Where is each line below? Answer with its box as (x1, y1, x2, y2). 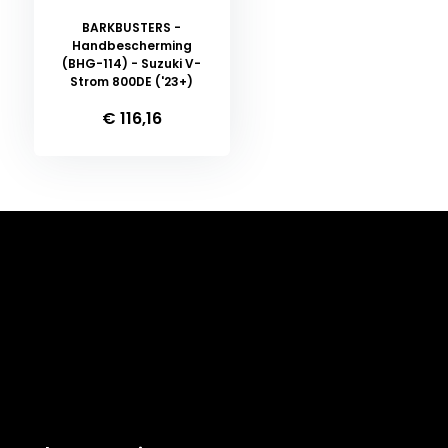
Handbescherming (71, 37, 192, 54)
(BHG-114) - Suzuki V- (62, 55, 202, 72)
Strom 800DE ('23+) (70, 73, 194, 90)
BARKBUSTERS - (82, 19, 182, 36)
